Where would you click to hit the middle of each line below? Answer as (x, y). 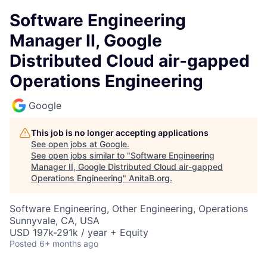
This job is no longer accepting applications (120, 133)
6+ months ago (69, 243)
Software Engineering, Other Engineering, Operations (129, 209)
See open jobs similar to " (81, 155)
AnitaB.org (149, 178)
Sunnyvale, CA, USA (55, 221)
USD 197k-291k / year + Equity (79, 232)
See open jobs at (65, 144)
